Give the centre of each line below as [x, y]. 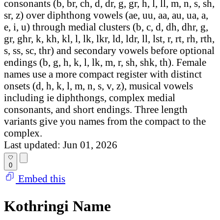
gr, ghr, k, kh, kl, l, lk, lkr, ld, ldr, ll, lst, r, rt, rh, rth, [109, 39]
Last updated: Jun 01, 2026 [61, 145]
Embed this [41, 179]
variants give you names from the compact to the [105, 121]
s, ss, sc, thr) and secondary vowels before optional [109, 51]
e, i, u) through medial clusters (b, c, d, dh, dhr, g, [106, 27]
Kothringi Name [57, 206]
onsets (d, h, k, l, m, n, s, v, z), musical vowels [98, 86]
